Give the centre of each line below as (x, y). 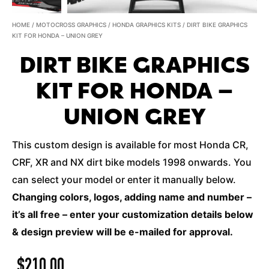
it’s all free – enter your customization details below (133, 214)
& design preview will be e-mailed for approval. (122, 232)
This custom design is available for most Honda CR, (130, 145)
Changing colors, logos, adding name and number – (132, 197)
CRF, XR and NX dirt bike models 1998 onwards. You (132, 162)
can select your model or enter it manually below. (124, 180)
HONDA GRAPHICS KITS (147, 25)
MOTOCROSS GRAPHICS (71, 25)
